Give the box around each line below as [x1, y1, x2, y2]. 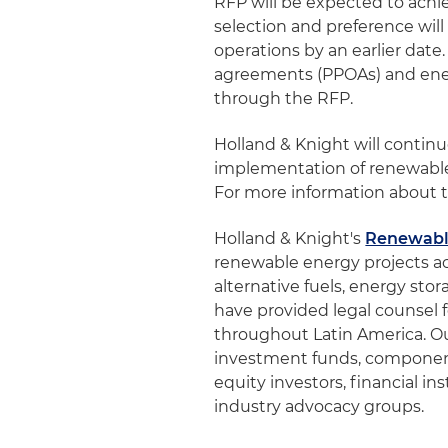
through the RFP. [214, 89, 354, 108]
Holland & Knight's [214, 229, 366, 248]
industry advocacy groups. [214, 397, 425, 416]
